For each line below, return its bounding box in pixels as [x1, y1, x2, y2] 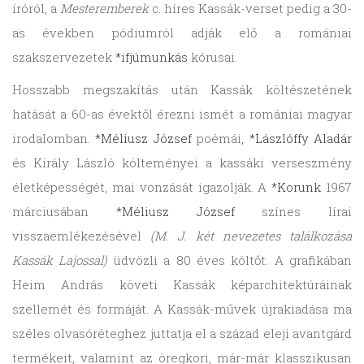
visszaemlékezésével [12, 227, 151, 245]
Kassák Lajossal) [12, 252, 108, 269]
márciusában [12, 203, 116, 220]
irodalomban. [12, 130, 96, 147]
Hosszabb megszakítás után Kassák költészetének [12, 81, 352, 98]
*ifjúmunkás [115, 49, 188, 66]
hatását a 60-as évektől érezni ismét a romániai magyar [12, 106, 352, 123]
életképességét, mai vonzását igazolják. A [12, 179, 272, 196]
